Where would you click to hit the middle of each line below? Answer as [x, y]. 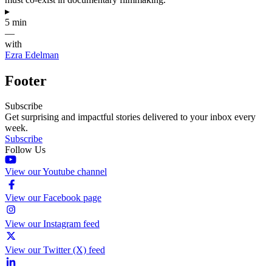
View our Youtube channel [56, 172]
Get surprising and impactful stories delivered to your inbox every [130, 117]
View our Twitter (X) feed [55, 250]
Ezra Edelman [32, 55]
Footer [26, 80]
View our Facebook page [53, 198]
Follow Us [25, 150]
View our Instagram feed [52, 224]
